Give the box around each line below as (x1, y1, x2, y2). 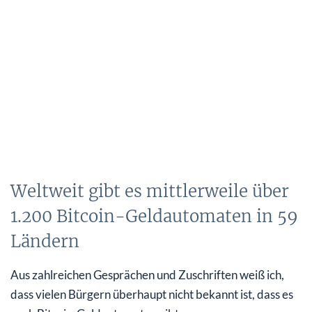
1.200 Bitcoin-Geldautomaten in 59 (10, 205, 298, 227)
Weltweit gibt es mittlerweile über (10, 180, 289, 202)
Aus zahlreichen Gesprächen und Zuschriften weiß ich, (10, 267, 284, 282)
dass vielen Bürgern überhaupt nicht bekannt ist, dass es (10, 286, 293, 302)
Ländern (10, 230, 79, 252)
